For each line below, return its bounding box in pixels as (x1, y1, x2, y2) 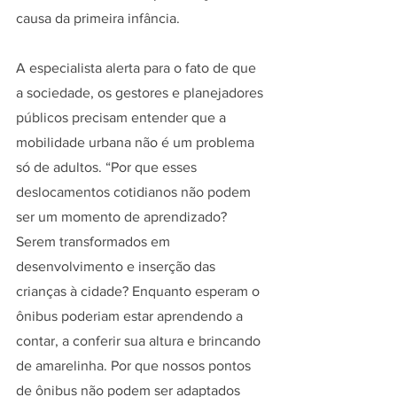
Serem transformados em (16, 233, 174, 249)
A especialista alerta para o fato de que (16, 59, 260, 75)
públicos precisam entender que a (16, 109, 230, 125)
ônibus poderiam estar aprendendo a (16, 307, 246, 323)
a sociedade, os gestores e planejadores (16, 84, 267, 100)
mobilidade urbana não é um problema (16, 134, 258, 150)
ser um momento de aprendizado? (16, 208, 230, 224)
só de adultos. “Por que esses (16, 159, 200, 175)
